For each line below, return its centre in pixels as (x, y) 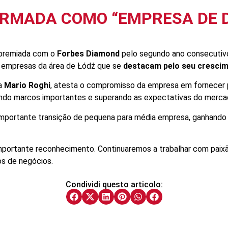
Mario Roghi (27, 85)
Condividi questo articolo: (114, 184)
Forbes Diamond (88, 54)
